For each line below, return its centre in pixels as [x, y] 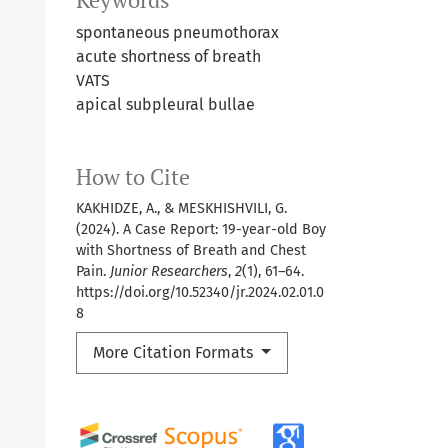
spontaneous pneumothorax [177, 32]
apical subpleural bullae [165, 104]
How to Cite [133, 176]
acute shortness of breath [168, 56]
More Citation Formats [175, 352]
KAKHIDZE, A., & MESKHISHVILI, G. [181, 208]
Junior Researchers [169, 271]
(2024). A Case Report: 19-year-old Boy [201, 229]
